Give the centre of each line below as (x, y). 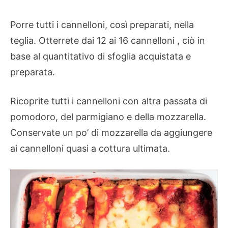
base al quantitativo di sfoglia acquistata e (101, 56)
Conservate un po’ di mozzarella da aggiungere (111, 132)
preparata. (33, 72)
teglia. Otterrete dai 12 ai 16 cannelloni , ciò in (108, 40)
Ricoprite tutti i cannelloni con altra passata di (109, 101)
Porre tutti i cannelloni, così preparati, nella (102, 24)
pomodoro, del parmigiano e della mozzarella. (108, 117)
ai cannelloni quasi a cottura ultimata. (90, 148)
